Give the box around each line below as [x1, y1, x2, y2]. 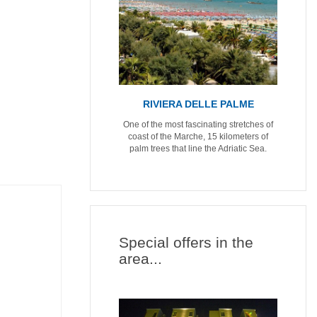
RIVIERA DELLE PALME [142, 98, 254, 110]
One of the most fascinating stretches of [123, 119, 273, 129]
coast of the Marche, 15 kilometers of [128, 131, 268, 142]
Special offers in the [119, 234, 253, 250]
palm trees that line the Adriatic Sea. [129, 143, 267, 154]
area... [119, 250, 162, 267]
